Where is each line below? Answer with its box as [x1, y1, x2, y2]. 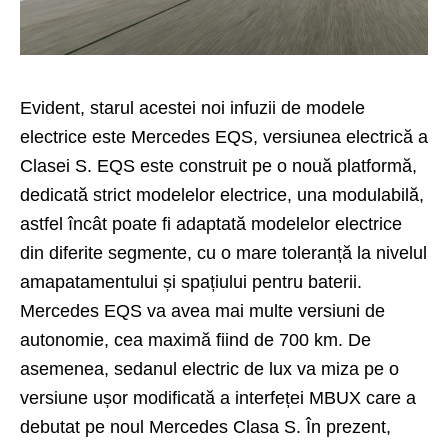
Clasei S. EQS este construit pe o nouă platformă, [20, 155, 417, 176]
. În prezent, [296, 416, 391, 437]
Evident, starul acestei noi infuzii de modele [20, 97, 365, 118]
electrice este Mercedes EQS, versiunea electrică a [20, 126, 428, 147]
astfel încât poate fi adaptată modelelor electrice [20, 213, 402, 234]
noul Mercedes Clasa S [110, 416, 296, 437]
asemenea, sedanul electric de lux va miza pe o [20, 358, 399, 379]
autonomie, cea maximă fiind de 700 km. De [20, 329, 371, 350]
